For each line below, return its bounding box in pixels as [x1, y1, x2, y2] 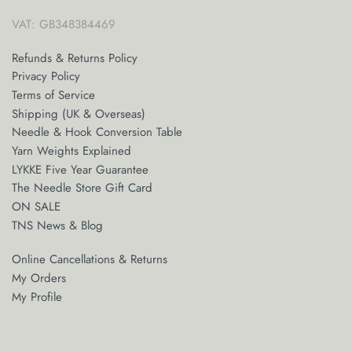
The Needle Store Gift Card [12, 179, 152, 197]
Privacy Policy [12, 68, 80, 86]
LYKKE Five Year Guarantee [12, 160, 148, 178]
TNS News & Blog [12, 216, 103, 234]
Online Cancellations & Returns [12, 251, 167, 269]
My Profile [12, 288, 62, 306]
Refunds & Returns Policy [12, 49, 137, 67]
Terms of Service [12, 86, 95, 104]
